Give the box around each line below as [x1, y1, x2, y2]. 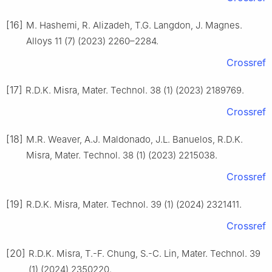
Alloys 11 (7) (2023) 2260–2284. [26, 35, 158, 47]
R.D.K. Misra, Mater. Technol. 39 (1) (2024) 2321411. [26, 199, 242, 211]
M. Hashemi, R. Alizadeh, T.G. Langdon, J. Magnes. [26, 19, 242, 32]
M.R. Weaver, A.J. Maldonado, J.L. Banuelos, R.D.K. [26, 134, 243, 146]
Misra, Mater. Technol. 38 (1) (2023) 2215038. [26, 149, 217, 161]
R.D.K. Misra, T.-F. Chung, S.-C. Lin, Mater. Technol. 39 [29, 248, 260, 260]
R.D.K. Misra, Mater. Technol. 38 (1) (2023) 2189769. [25, 84, 244, 97]
